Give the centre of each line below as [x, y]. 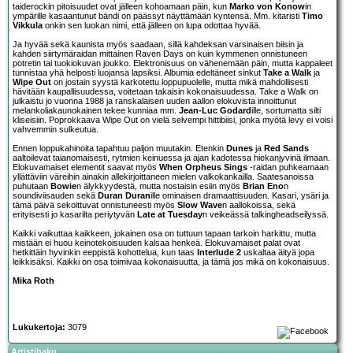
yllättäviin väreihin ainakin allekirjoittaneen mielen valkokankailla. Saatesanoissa [163, 176]
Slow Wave [200, 204]
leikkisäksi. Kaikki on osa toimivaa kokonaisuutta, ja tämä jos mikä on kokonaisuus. [171, 261]
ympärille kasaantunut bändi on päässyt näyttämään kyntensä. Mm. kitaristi [157, 15]
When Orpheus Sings [203, 167]
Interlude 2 [219, 252]
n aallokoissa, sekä [259, 204]
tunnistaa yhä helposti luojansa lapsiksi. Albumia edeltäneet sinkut [138, 72]
